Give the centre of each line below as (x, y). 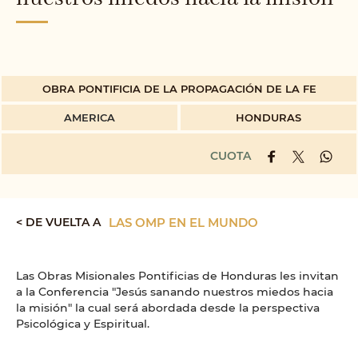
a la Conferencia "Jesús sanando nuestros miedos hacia (175, 291)
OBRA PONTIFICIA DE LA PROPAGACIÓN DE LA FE (179, 88)
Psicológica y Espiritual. (83, 323)
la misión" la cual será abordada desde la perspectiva (168, 307)
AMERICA (89, 117)
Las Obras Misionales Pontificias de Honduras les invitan (177, 275)
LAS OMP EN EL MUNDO (183, 222)
